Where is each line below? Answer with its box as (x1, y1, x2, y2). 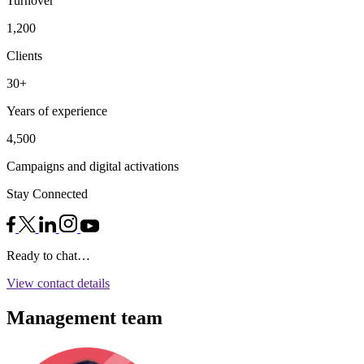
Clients (6, 48, 42, 63)
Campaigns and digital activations (6, 158, 179, 173)
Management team (6, 307, 162, 329)
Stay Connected (6, 186, 88, 201)
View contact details (6, 276, 110, 291)
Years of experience (6, 103, 107, 118)
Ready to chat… (6, 249, 90, 263)
